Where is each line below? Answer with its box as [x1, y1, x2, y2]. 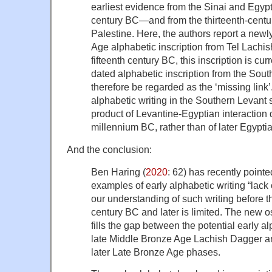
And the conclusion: [67, 143, 152, 155]
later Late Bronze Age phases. [91, 246, 220, 257]
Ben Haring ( [91, 166, 146, 177]
